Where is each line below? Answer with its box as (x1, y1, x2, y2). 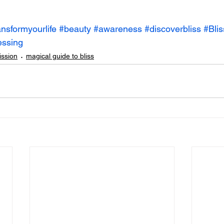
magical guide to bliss (26, 52, 94, 60)
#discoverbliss (144, 23, 201, 34)
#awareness (93, 23, 142, 34)
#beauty (59, 23, 91, 34)
